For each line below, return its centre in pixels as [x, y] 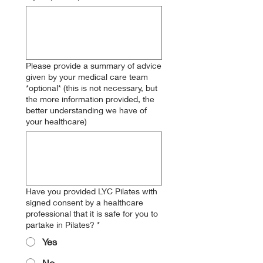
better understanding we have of [86, 110]
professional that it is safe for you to [92, 213]
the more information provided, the [90, 99]
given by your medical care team [87, 77]
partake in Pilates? [60, 225]
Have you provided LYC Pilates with [92, 191]
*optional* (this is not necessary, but [45, 88]
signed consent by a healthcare [85, 202]
